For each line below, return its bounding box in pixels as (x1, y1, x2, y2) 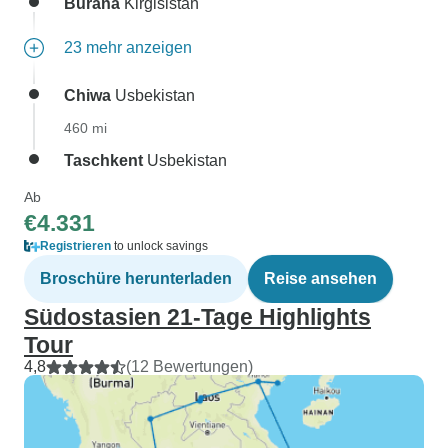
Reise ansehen (264, 270, 377, 287)
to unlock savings (111, 239, 208, 253)
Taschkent (64, 152, 143, 169)
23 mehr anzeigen (64, 39, 192, 56)
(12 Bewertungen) (126, 358, 253, 375)
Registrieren (40, 239, 111, 253)
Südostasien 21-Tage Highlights (24, 304, 371, 330)
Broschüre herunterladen (40, 270, 232, 287)
